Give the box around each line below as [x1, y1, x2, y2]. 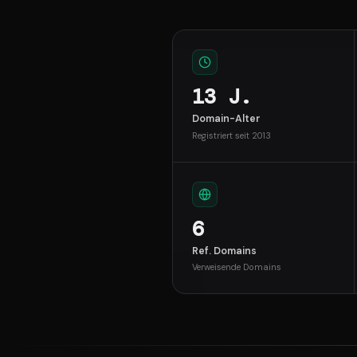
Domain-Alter [192, 112, 261, 126]
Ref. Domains [192, 244, 257, 257]
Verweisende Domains [192, 261, 281, 273]
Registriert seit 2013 [192, 129, 271, 141]
